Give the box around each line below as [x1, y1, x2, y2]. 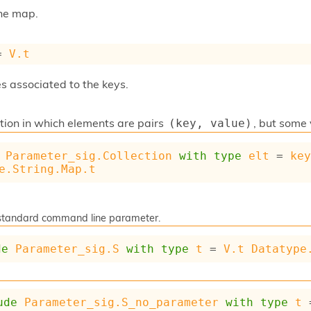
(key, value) [168, 116, 252, 130]
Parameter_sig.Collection [6, 149, 173, 163]
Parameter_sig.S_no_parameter [24, 296, 219, 310]
